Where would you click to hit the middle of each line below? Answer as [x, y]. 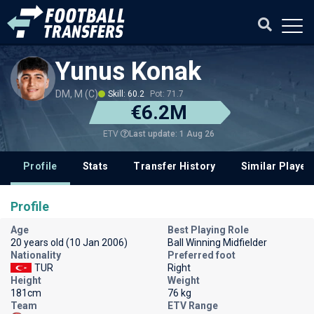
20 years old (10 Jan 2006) [69, 243]
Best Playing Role [208, 230]
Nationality [36, 255]
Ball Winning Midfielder [217, 243]
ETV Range [193, 306]
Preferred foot [202, 255]
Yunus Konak [128, 71]
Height [26, 280]
